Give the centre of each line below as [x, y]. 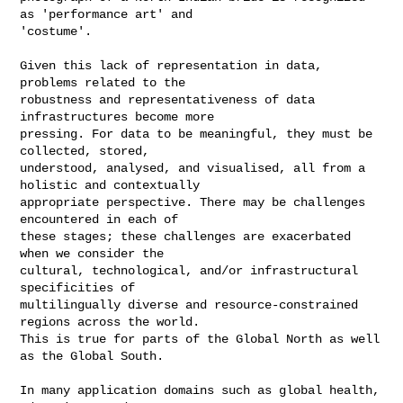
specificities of [78, 287]
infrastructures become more [117, 116]
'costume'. [56, 31]
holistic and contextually [110, 185]
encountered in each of [99, 219]
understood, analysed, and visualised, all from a [193, 168]
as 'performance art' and [107, 14]
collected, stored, [85, 151]
